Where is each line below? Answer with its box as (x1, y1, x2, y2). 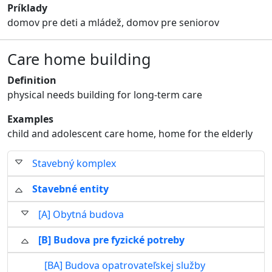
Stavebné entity (32, 182, 109, 195)
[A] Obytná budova (38, 208, 124, 221)
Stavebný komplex (32, 157, 116, 170)
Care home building (7, 49, 151, 69)
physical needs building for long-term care (7, 88, 202, 101)
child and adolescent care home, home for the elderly (7, 127, 253, 140)
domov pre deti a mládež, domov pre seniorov (7, 16, 219, 29)
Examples (7, 112, 53, 126)
